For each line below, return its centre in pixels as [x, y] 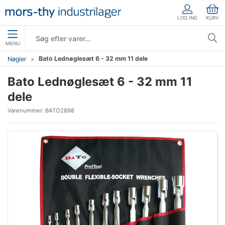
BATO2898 [60, 110]
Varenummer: [26, 110]
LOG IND [187, 18]
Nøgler [17, 59]
